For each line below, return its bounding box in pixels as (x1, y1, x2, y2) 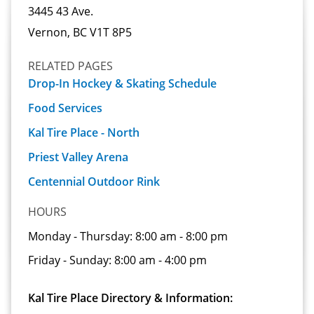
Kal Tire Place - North (28, 125, 139, 140)
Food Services (28, 100, 102, 116)
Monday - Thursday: (28, 228, 135, 244)
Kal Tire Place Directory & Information (28, 290, 230, 306)
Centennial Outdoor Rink (28, 174, 160, 189)
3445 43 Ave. (28, 4, 93, 19)
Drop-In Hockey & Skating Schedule (28, 76, 217, 91)
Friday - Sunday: (28, 252, 114, 268)
